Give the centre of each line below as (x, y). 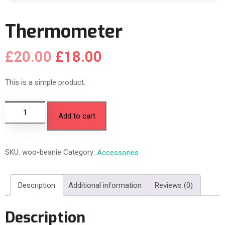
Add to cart (77, 116)
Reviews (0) (174, 185)
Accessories (118, 153)
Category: (80, 152)
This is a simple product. (45, 83)
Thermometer (64, 32)
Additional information (105, 185)
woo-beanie (42, 152)
